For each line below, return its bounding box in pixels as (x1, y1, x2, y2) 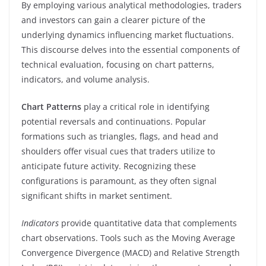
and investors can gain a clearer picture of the (21, 14, 205, 26)
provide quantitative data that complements (59, 217, 237, 229)
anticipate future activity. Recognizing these (21, 160, 196, 172)
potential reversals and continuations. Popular (21, 115, 206, 127)
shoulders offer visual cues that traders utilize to (21, 145, 215, 157)
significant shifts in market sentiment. (21, 189, 172, 201)
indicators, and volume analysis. (21, 73, 150, 85)
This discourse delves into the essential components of (21, 43, 240, 55)
